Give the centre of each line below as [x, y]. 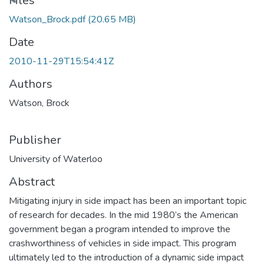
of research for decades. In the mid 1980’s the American [123, 215]
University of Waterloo [56, 159]
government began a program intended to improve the [120, 229]
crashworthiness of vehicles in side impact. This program [123, 243]
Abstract [32, 181]
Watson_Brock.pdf [48, 19]
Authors [31, 84]
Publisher [35, 140]
